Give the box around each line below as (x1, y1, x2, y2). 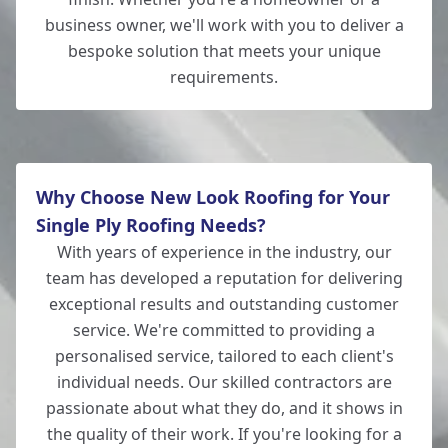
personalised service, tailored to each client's (54, 345, 394, 367)
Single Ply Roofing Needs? (36, 213, 266, 237)
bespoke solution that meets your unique (67, 40, 381, 62)
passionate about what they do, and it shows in (45, 397, 403, 419)
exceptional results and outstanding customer (49, 293, 399, 315)
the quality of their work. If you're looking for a (46, 423, 402, 445)
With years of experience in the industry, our (56, 241, 392, 263)
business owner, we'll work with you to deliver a (44, 14, 404, 36)
